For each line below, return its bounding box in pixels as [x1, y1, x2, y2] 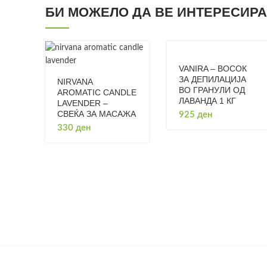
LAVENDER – [57, 98, 108, 108]
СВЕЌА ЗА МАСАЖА [57, 109, 136, 119]
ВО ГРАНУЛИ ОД [178, 85, 245, 95]
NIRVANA [57, 77, 92, 86]
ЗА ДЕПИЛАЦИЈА [178, 74, 246, 84]
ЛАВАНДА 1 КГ [178, 96, 236, 105]
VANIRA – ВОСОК [178, 64, 247, 73]
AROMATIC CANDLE [57, 88, 136, 97]
